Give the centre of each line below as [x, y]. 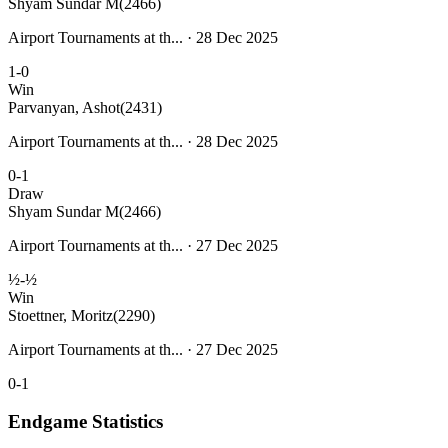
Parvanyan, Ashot [64, 107]
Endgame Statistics [85, 422]
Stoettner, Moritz [60, 315]
